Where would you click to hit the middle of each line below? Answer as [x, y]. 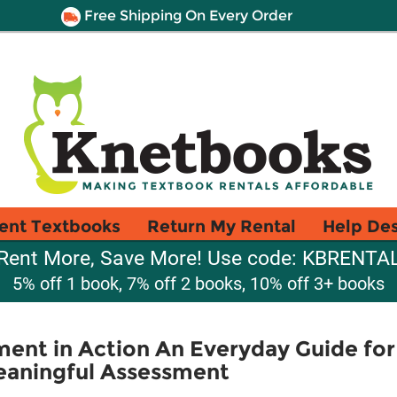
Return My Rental [222, 226]
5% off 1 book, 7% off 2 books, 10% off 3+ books [198, 284]
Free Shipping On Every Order [186, 16]
